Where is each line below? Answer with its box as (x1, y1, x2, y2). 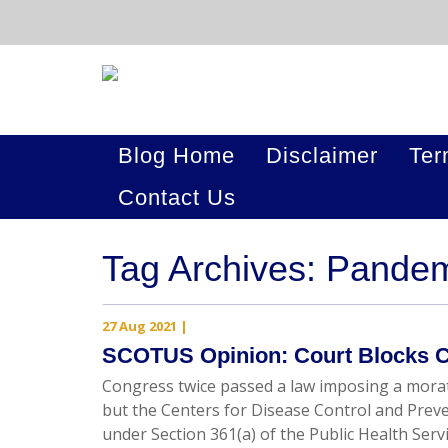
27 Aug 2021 (102, 317, 177, 335)
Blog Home (118, 143, 235, 168)
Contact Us (118, 185, 236, 210)
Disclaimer (266, 143, 378, 168)
